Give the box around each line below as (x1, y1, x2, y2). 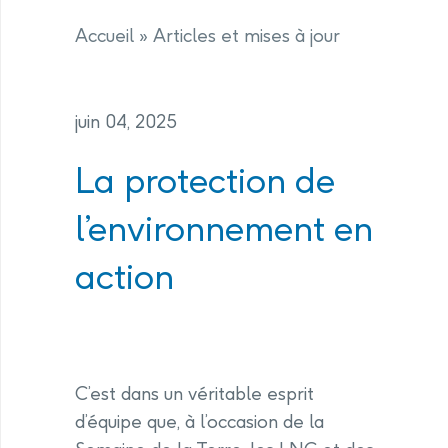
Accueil (75, 24, 134, 48)
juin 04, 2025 (75, 110, 177, 134)
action (75, 254, 174, 299)
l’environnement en (75, 206, 373, 251)
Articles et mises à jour (153, 24, 340, 48)
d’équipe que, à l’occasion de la (75, 410, 324, 434)
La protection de (75, 158, 335, 203)
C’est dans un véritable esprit (75, 382, 314, 406)
